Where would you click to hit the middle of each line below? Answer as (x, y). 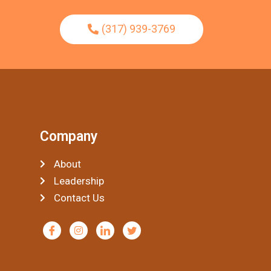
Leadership (79, 181)
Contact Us (79, 198)
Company (69, 136)
